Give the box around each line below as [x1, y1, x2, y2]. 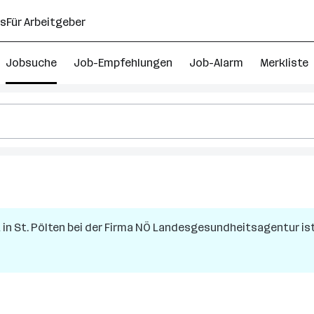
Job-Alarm [189, 56, 243, 69]
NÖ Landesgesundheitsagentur [135, 221, 299, 234]
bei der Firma [65, 221, 135, 234]
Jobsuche [6, 56, 57, 69]
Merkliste [260, 56, 308, 69]
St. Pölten [14, 221, 65, 234]
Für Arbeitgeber [6, 15, 86, 29]
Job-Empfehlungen [74, 56, 172, 69]
